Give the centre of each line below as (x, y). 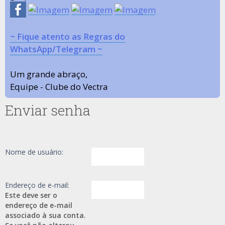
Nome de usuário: (34, 152)
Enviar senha (48, 110)
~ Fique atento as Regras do (68, 36)
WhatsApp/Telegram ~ (56, 49)
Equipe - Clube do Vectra (59, 87)
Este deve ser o (31, 195)
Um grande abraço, (49, 74)
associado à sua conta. (45, 215)
